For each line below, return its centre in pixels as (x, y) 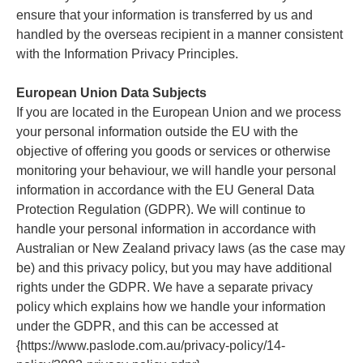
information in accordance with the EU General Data (165, 190)
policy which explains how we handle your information (171, 306)
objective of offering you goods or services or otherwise (173, 151)
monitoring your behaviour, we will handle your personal (176, 170)
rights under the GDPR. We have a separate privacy (164, 287)
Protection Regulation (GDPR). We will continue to (161, 209)
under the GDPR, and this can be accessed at (147, 326)
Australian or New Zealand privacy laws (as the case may (181, 248)
